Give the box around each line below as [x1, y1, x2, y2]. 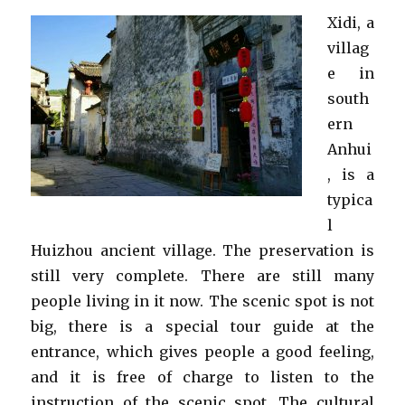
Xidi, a [327, 14, 374, 32]
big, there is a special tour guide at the [31, 317, 374, 335]
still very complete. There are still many [31, 267, 374, 285]
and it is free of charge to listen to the [31, 368, 374, 386]
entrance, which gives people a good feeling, [31, 343, 374, 361]
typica [327, 191, 373, 209]
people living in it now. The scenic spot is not [31, 292, 374, 310]
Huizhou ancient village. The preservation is [31, 241, 374, 259]
